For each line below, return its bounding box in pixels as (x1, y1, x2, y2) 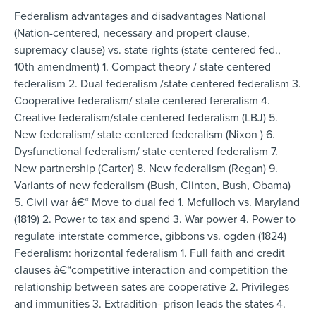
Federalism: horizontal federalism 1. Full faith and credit (14, 245, 285, 260)
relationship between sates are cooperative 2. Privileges (14, 279, 289, 294)
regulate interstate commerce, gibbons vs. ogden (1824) (14, 229, 286, 243)
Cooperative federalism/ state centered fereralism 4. (14, 93, 270, 108)
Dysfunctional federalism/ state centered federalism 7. (14, 144, 278, 159)
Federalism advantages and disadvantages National (14, 8, 266, 23)
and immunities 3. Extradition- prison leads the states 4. (14, 296, 286, 311)
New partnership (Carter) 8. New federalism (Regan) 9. (14, 161, 278, 176)
